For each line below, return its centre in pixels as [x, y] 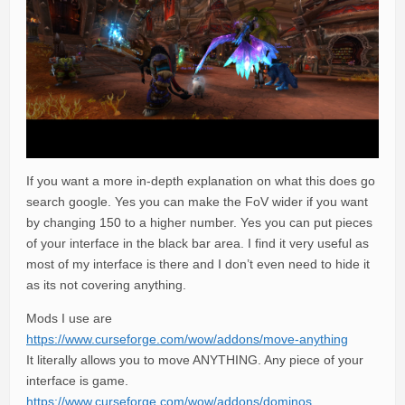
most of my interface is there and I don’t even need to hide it [198, 264]
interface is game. [77, 380]
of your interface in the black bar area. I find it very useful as [198, 243]
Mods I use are [69, 318]
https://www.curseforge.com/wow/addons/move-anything [187, 339]
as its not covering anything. [106, 284]
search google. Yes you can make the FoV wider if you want [197, 201]
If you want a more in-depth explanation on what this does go [201, 180]
